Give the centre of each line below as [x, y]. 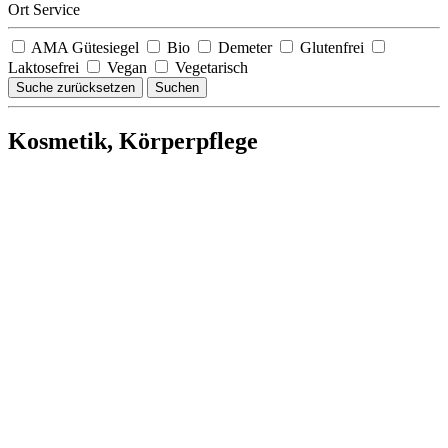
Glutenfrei [332, 47]
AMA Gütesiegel [85, 47]
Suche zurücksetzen [75, 87]
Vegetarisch [209, 67]
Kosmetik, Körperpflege [133, 140]
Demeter [245, 47]
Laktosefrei [45, 67]
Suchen [177, 87]
